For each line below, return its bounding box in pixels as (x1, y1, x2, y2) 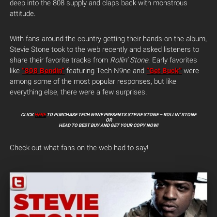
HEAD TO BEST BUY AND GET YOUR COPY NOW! (59, 123, 158, 128)
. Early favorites (148, 56, 197, 64)
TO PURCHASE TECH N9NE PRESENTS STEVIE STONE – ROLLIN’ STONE (46, 112, 196, 117)
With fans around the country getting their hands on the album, (10, 34, 207, 43)
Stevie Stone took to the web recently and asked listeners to (10, 45, 199, 54)
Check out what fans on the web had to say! (10, 143, 148, 152)
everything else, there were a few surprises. (10, 88, 147, 96)
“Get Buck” (146, 66, 182, 75)
